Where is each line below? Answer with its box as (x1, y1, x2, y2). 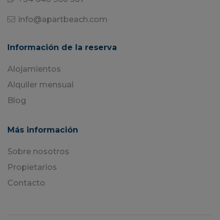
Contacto (7, 178, 45, 188)
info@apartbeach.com (18, 15, 108, 24)
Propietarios (7, 163, 57, 172)
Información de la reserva (7, 43, 117, 52)
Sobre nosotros (7, 147, 69, 156)
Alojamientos (7, 64, 61, 74)
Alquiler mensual (7, 80, 74, 89)
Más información (7, 125, 78, 135)
